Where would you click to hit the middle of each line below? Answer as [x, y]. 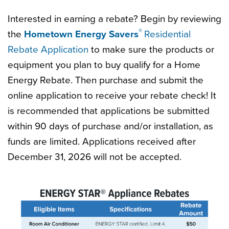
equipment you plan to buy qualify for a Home [104, 65]
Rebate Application [48, 50]
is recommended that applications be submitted [109, 111]
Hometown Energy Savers [81, 34]
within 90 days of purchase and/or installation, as [110, 126]
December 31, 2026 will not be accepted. [95, 157]
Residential [167, 34]
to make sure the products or [151, 50]
